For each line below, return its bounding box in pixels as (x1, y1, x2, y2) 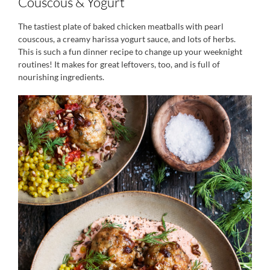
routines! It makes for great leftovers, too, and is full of (18, 58, 220, 69)
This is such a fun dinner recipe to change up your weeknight (18, 46, 242, 57)
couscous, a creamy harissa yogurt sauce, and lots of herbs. (18, 33, 236, 44)
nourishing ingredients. (18, 71, 104, 82)
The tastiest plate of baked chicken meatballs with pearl (18, 20, 224, 31)
